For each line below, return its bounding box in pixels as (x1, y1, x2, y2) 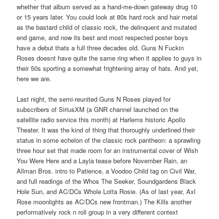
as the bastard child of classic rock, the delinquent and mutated (17, 22, 197, 32)
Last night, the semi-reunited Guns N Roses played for (17, 94, 171, 104)
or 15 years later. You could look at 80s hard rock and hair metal (17, 12, 198, 22)
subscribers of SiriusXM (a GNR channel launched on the (17, 105, 179, 114)
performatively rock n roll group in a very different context (17, 207, 178, 217)
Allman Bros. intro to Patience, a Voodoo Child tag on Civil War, (17, 166, 197, 176)
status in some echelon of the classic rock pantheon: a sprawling (17, 135, 201, 145)
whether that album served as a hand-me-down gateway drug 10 (17, 2, 197, 12)
